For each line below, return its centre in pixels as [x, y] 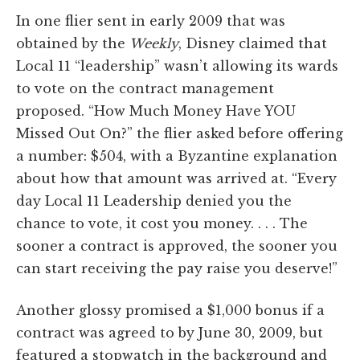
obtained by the [73, 43]
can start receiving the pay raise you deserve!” [177, 268]
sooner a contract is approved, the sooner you [177, 245]
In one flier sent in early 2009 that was [151, 20]
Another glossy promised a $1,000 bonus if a [170, 310]
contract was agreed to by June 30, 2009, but [170, 332]
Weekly [154, 43]
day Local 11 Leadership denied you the [154, 200]
